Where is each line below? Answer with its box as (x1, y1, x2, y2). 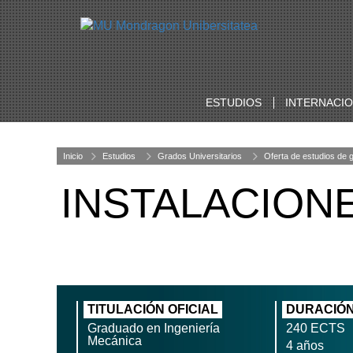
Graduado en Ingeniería (87, 321, 220, 335)
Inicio (63, 151, 83, 161)
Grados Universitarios (158, 151, 242, 161)
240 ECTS (286, 321, 345, 335)
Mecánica (87, 334, 142, 347)
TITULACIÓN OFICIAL (87, 303, 218, 316)
